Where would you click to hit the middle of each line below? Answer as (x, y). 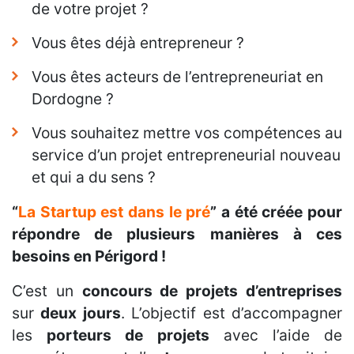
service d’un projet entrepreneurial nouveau (186, 155)
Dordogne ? (73, 99)
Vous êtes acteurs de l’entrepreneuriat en (177, 77)
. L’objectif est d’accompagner (232, 313)
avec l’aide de (276, 335)
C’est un (47, 291)
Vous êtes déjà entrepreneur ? (138, 43)
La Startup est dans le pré (115, 212)
